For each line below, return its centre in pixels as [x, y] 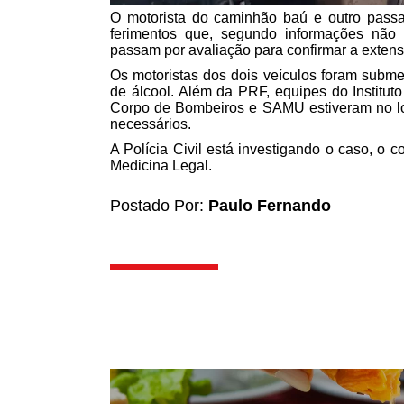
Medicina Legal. [161, 165]
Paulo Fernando [270, 205]
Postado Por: [159, 205]
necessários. [151, 124]
